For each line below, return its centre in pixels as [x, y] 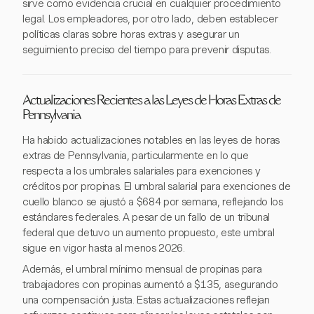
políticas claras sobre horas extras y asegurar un [131, 34]
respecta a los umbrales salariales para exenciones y [142, 171]
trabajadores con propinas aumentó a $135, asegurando [150, 285]
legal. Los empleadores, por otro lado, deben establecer [150, 19]
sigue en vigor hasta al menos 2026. [104, 248]
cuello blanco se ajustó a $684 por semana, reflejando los [153, 202]
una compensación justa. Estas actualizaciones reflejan [146, 300]
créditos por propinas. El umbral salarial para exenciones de [157, 186]
